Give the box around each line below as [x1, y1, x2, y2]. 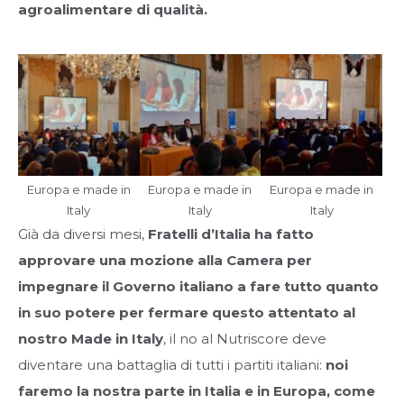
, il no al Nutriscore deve [163, 329, 326, 347]
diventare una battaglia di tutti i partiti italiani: [18, 355, 326, 373]
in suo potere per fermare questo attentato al [18, 303, 355, 321]
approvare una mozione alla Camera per [18, 251, 312, 269]
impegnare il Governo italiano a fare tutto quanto [18, 277, 379, 295]
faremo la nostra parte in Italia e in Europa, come [18, 381, 375, 399]
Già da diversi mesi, [18, 225, 148, 243]
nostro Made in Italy [18, 329, 163, 347]
